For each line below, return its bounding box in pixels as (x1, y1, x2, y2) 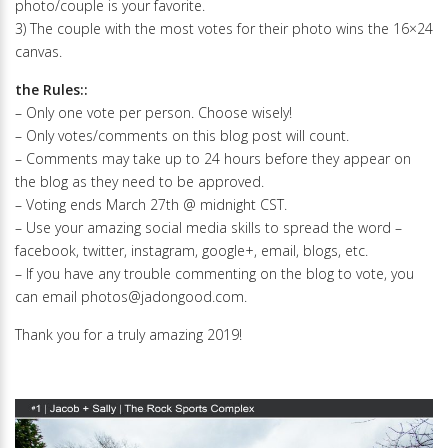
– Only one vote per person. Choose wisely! (15, 102, 292, 122)
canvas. (15, 41, 62, 61)
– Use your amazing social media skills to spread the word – (15, 217, 402, 237)
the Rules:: (15, 79, 88, 99)
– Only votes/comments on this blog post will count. (15, 125, 349, 145)
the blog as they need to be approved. (15, 171, 264, 191)
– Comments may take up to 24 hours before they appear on (15, 148, 411, 168)
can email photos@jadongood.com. (15, 286, 247, 306)
